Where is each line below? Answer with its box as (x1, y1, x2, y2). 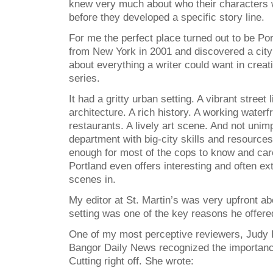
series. (69, 73, 100, 84)
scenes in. (69, 174, 116, 185)
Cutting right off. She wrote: (69, 255, 194, 267)
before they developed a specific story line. (69, 12, 264, 23)
